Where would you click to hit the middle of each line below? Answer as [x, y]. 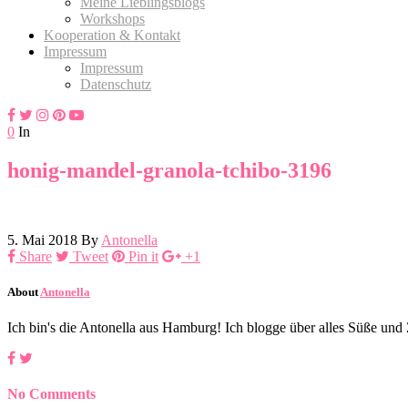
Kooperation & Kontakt [112, 35]
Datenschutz [116, 84]
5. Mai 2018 [42, 240]
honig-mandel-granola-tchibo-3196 [169, 170]
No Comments [51, 394]
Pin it [143, 256]
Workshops [112, 18]
